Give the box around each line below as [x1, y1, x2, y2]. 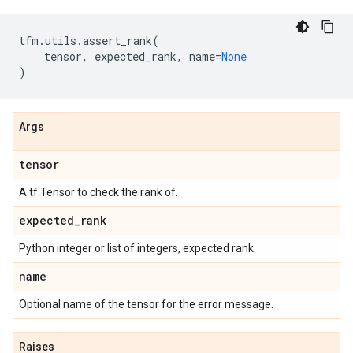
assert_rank [83, 33, 152, 48]
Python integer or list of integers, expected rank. [19, 242, 256, 255]
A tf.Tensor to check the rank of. [19, 186, 178, 199]
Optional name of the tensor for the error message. [19, 298, 273, 310]
